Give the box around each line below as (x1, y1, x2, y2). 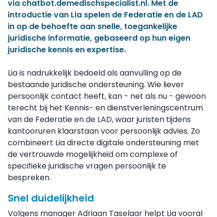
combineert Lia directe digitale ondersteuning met (8, 137, 199, 148)
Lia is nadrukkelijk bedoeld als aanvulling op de (8, 67, 182, 78)
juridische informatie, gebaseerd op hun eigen (8, 32, 190, 44)
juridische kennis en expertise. (8, 44, 130, 55)
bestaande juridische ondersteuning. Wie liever (8, 79, 184, 90)
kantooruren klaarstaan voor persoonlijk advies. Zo (8, 125, 200, 137)
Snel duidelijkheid (8, 191, 94, 205)
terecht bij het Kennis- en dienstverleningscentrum (8, 102, 203, 113)
